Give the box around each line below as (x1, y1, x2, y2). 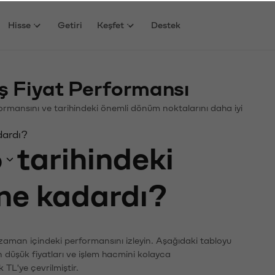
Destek (151, 19, 181, 29)
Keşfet (97, 19, 125, 29)
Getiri (58, 19, 83, 29)
